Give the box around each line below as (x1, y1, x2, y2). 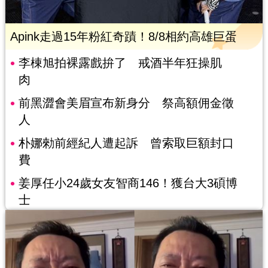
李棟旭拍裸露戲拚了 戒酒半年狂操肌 (18, 56, 222, 70)
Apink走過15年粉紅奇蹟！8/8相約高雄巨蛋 (10, 30, 237, 44)
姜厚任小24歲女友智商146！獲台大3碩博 (18, 176, 237, 190)
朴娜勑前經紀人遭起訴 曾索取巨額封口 (18, 136, 234, 150)
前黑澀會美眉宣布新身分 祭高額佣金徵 (18, 96, 234, 110)
